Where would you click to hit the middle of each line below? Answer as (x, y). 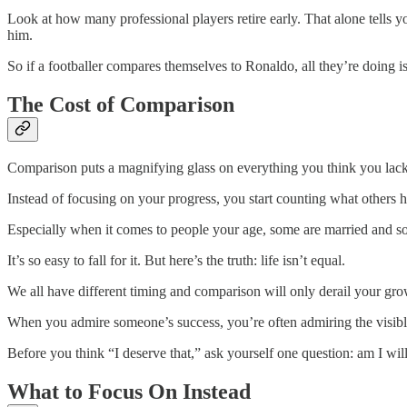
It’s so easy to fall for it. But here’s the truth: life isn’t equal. (176, 261)
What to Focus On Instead (129, 392)
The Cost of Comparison (121, 105)
